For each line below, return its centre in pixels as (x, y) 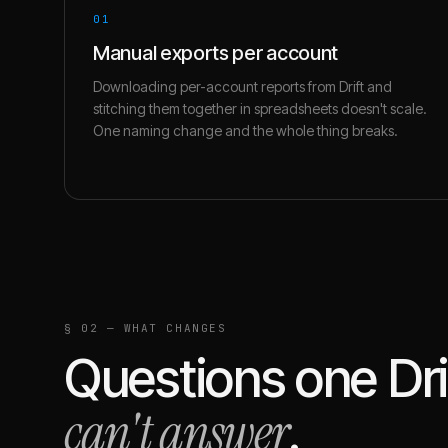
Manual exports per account (216, 53)
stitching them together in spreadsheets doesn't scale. (260, 108)
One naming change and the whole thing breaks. (245, 130)
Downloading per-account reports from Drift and (242, 86)
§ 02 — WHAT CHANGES (145, 328)
